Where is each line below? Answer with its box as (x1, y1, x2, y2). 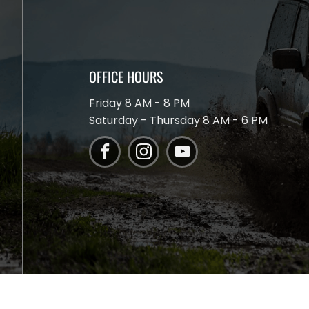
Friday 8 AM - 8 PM (89, 94, 193, 111)
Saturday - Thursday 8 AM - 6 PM (89, 112, 268, 128)
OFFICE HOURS (89, 66, 163, 87)
